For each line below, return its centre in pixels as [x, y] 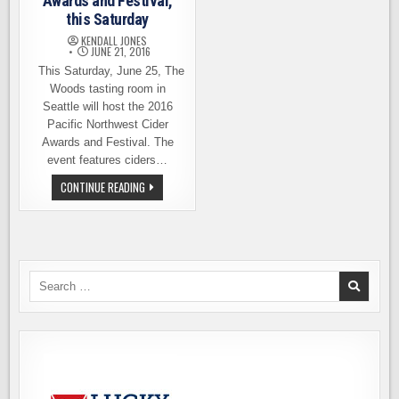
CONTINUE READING [103, 187]
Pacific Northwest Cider [107, 124]
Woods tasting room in [107, 89]
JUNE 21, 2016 [120, 51]
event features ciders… [108, 160]
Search [47, 278]
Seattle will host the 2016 [107, 106]
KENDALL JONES [114, 41]
